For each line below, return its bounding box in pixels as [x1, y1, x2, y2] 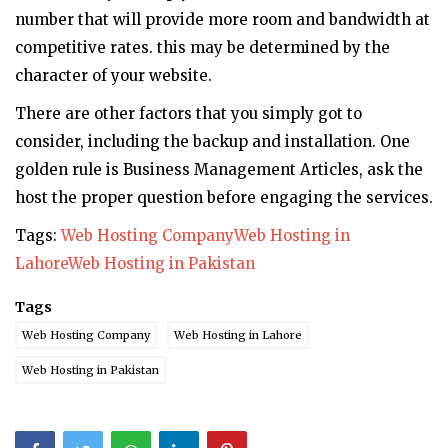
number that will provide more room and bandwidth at [15, 10, 430, 30]
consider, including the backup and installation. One [15, 132, 410, 152]
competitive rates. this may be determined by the [15, 38, 390, 58]
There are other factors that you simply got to [15, 104, 362, 124]
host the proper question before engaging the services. [15, 188, 433, 208]
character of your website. [15, 66, 212, 86]
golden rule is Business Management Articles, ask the [15, 160, 423, 180]
